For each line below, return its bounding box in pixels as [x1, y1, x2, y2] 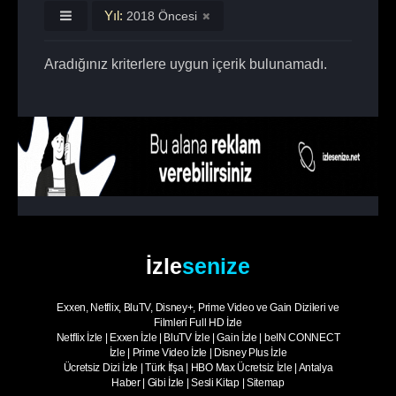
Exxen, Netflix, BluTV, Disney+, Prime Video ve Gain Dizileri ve [57, 301, 339, 314]
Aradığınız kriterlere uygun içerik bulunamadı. [44, 57, 327, 72]
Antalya [298, 362, 333, 374]
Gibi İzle [147, 377, 185, 389]
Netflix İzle [56, 331, 103, 344]
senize [182, 254, 250, 278]
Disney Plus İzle [214, 346, 287, 359]
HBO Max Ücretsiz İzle [190, 362, 293, 374]
